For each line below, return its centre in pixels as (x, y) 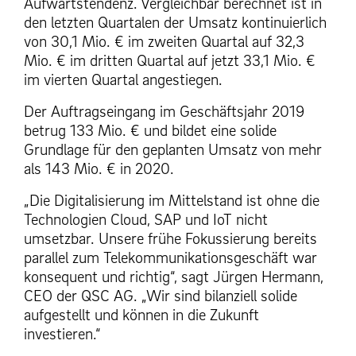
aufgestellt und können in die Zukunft (141, 315)
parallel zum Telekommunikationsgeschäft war (170, 258)
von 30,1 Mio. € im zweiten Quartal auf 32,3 (164, 42)
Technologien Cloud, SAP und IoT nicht (146, 220)
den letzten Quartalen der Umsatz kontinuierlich (175, 23)
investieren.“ (62, 334)
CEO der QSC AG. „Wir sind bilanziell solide (161, 296)
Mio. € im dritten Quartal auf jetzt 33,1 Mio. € (170, 61)
